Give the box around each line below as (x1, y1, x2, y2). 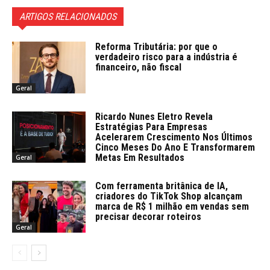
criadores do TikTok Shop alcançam (95, 190, 243, 202)
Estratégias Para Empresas (95, 121, 208, 133)
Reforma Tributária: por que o (95, 40, 218, 52)
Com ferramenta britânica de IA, (95, 180, 228, 192)
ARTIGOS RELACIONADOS (19, 10, 116, 22)
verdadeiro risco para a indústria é (95, 51, 238, 63)
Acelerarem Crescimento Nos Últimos (95, 131, 253, 143)
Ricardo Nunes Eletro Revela (95, 110, 213, 122)
